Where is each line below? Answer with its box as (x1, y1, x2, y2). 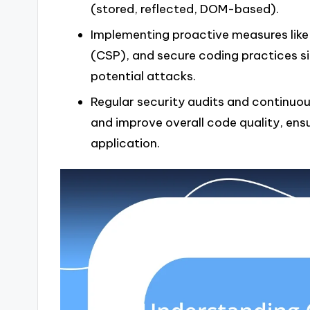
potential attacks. (90, 69, 196, 84)
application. (90, 136, 160, 152)
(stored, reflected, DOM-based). (90, 1, 279, 17)
